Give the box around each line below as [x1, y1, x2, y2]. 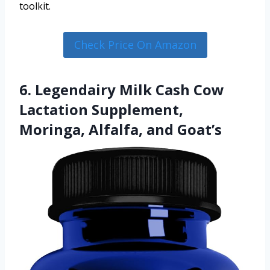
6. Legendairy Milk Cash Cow [19, 79, 224, 99]
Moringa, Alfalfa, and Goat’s [19, 119, 222, 139]
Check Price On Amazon [74, 37, 196, 52]
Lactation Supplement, [19, 99, 183, 119]
